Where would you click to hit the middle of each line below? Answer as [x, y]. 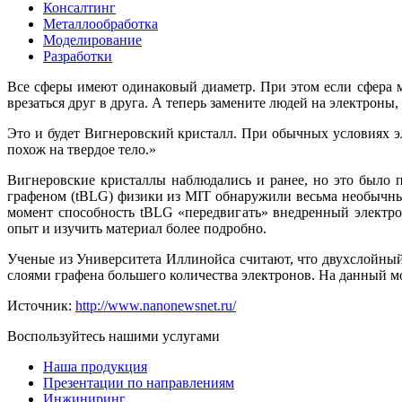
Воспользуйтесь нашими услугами [114, 336]
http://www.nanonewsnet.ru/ [156, 305]
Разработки [78, 56]
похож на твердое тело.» [82, 149]
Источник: [41, 305]
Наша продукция [95, 366]
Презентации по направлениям [139, 382]
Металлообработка [100, 23]
